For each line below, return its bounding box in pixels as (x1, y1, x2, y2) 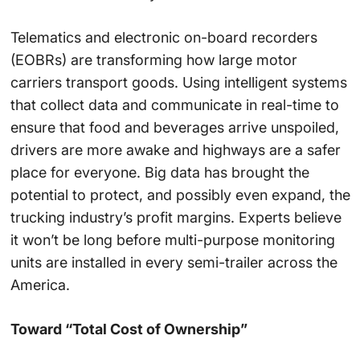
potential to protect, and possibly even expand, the (10, 186, 350, 203)
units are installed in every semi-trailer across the (10, 253, 337, 271)
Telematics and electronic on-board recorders (10, 28, 317, 46)
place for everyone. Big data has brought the (10, 163, 309, 181)
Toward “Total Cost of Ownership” (10, 320, 247, 337)
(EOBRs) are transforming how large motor (10, 51, 297, 68)
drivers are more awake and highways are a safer (10, 141, 341, 158)
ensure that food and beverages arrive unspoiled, (10, 118, 339, 136)
